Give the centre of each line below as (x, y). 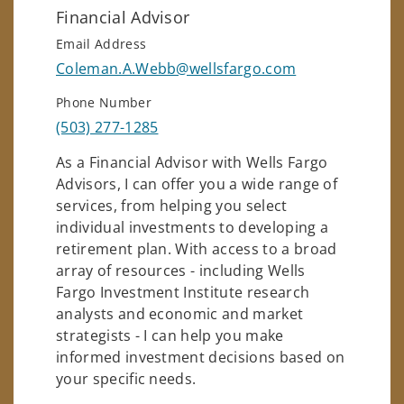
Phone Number (104, 102)
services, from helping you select (172, 205)
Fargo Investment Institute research (183, 292)
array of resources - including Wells (181, 270)
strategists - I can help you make (170, 335)
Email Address (101, 43)
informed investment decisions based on (201, 357)
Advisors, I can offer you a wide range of (197, 184)
